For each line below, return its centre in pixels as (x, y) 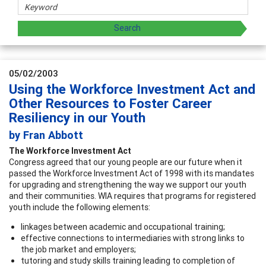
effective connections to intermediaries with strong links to (133, 238)
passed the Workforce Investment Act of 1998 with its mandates (132, 173)
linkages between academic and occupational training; (123, 227)
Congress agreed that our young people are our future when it (126, 162)
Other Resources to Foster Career (110, 103)
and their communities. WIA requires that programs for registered (132, 196)
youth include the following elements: (80, 207)
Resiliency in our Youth (77, 118)
